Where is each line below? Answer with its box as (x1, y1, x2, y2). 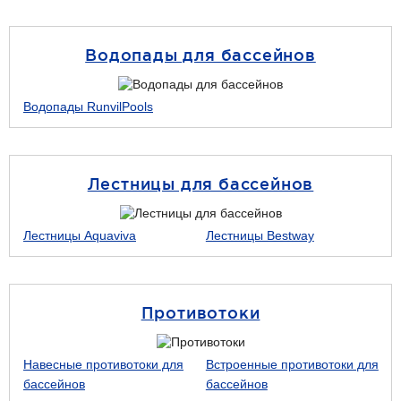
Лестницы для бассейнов (87, 175, 314, 192)
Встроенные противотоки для (205, 357, 379, 371)
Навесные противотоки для (23, 357, 183, 371)
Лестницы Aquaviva (23, 228, 136, 243)
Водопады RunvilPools (23, 99, 153, 114)
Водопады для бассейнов (85, 46, 316, 64)
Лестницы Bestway (205, 228, 314, 243)
